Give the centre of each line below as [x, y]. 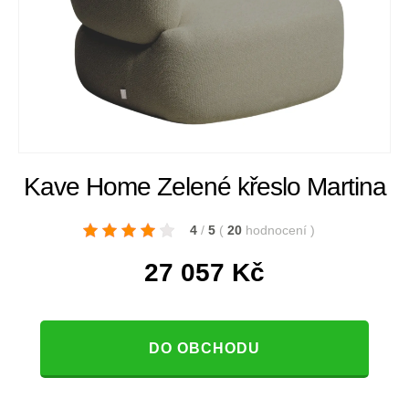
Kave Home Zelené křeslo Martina [204, 187]
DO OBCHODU [204, 349]
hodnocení [278, 231]
